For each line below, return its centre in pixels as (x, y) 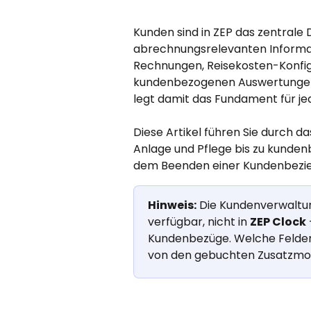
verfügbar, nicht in (199, 222)
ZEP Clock (278, 222)
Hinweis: (172, 205)
